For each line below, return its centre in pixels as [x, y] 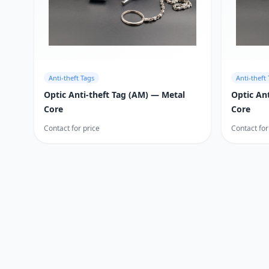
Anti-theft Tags [71, 77]
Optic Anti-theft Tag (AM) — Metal [114, 94]
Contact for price [72, 128]
